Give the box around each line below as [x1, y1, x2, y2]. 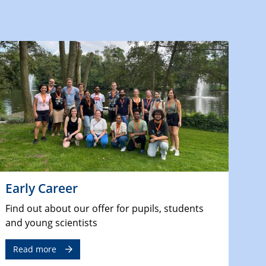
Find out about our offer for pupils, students [5, 201, 204, 215]
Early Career [5, 179, 78, 197]
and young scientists [5, 216, 97, 229]
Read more [12, 243, 56, 255]
